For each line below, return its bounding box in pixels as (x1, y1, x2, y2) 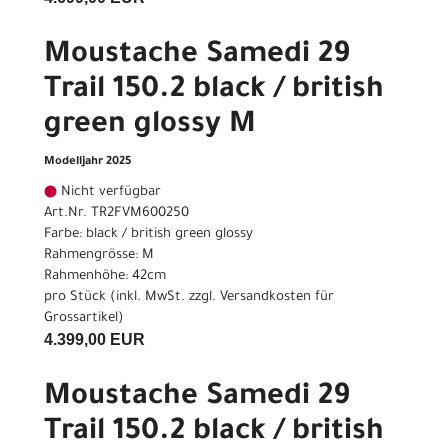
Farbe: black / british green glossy (44, 227, 253, 243)
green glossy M (44, 110, 256, 143)
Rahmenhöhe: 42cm (44, 269, 166, 285)
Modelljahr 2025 (44, 156, 131, 170)
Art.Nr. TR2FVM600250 (44, 206, 189, 222)
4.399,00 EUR (44, 331, 145, 349)
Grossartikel (44, 311, 118, 327)
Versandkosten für (220, 290, 334, 306)
